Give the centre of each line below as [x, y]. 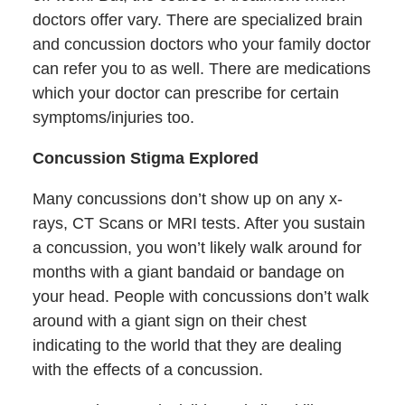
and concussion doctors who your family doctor [201, 44]
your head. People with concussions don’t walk [200, 296]
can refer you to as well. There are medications [201, 68]
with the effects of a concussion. [147, 369]
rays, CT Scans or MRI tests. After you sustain [198, 223]
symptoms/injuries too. [113, 117]
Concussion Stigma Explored [145, 158]
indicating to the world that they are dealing [187, 345]
